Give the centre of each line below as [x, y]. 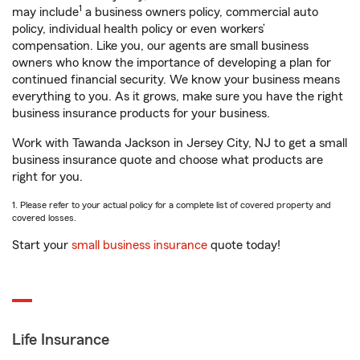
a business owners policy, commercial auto [200, 12]
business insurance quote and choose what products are [168, 160]
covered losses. [44, 218]
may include [45, 12]
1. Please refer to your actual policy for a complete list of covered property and [172, 205]
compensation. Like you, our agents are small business [160, 46]
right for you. [47, 177]
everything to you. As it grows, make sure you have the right [178, 97]
